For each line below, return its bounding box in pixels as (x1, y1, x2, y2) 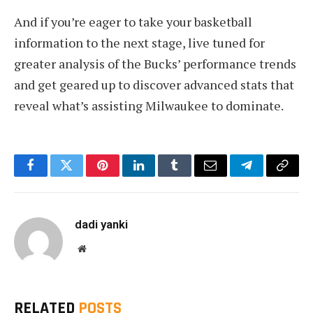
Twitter (65, 169, 102, 182)
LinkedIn (137, 169, 184, 182)
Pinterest (101, 169, 146, 182)
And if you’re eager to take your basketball (14, 13, 252, 30)
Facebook (29, 169, 79, 182)
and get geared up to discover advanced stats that (14, 75, 294, 93)
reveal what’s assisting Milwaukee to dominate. (14, 96, 284, 114)
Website (85, 242, 117, 253)
